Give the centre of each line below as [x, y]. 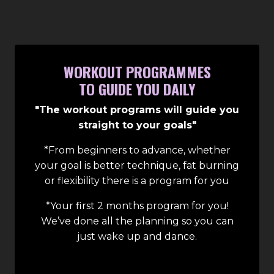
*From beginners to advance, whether [137, 150]
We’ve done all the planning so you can [137, 221]
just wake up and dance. [137, 237]
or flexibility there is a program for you [137, 181]
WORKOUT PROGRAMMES [137, 72]
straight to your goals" [137, 125]
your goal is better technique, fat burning [137, 166]
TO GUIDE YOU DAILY [137, 89]
